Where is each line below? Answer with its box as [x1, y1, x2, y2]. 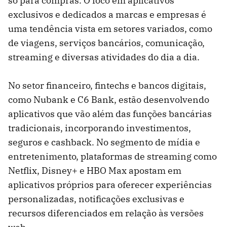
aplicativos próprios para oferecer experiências [8, 179, 212, 191]
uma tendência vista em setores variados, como [8, 23, 212, 35]
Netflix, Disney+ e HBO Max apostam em [8, 165, 181, 177]
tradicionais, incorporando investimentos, [8, 122, 191, 134]
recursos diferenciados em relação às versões [8, 207, 204, 219]
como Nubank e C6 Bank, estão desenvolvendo [8, 94, 209, 106]
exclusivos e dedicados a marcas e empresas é [8, 9, 206, 21]
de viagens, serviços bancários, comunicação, [8, 37, 205, 49]
